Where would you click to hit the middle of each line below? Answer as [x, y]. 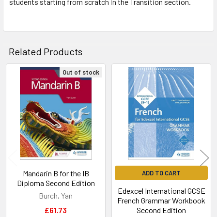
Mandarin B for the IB [56, 173]
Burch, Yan [56, 195]
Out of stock [81, 72]
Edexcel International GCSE [161, 190]
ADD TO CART [161, 173]
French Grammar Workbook [161, 200]
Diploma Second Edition [56, 183]
